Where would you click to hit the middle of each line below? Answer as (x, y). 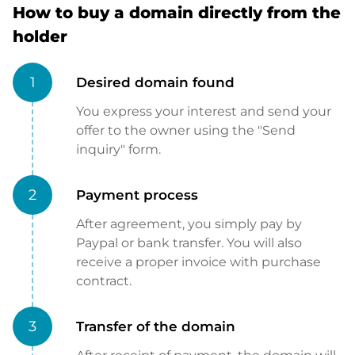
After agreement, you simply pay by (189, 224)
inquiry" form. (118, 150)
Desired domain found (155, 83)
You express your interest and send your (204, 112)
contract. (104, 281)
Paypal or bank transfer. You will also (189, 243)
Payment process (137, 195)
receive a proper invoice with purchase (198, 262)
